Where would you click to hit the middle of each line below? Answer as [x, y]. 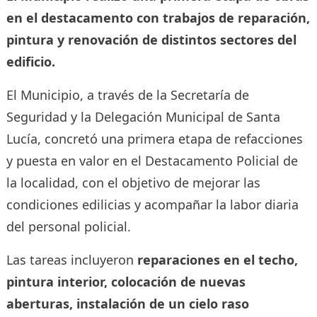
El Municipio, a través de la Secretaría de [127, 94]
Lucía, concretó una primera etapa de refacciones [154, 138]
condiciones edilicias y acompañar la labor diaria [152, 204]
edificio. [30, 61]
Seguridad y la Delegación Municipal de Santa [143, 116]
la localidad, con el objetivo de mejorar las [133, 182]
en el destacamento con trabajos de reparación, [158, 17]
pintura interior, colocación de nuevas [126, 281]
